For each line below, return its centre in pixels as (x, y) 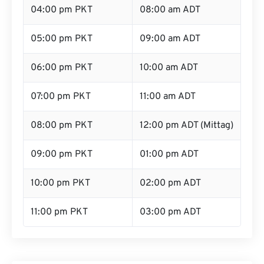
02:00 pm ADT (170, 183)
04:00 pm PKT (62, 10)
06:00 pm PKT (62, 68)
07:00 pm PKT (61, 97)
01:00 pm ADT (169, 154)
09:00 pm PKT (62, 154)
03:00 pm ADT (170, 212)
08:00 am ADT (170, 10)
